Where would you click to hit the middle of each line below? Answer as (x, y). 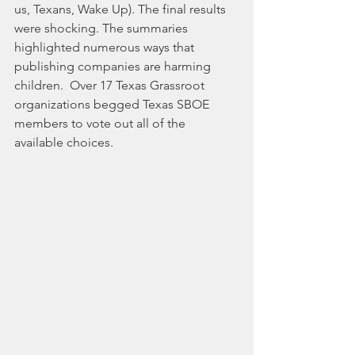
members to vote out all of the (101, 124)
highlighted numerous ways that (106, 48)
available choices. (65, 143)
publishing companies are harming (114, 67)
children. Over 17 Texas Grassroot (111, 86)
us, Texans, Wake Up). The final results (122, 10)
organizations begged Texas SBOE (113, 105)
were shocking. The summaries (103, 29)
